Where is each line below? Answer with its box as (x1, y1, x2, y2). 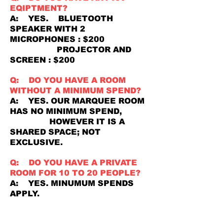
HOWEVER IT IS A (10, 117, 125, 126)
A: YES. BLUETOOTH (10, 14, 113, 23)
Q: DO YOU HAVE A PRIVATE (10, 158, 137, 167)
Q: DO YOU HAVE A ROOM (10, 76, 126, 84)
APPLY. (10, 189, 39, 198)
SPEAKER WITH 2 (10, 25, 85, 33)
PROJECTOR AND (10, 45, 131, 54)
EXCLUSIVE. (10, 138, 63, 147)
